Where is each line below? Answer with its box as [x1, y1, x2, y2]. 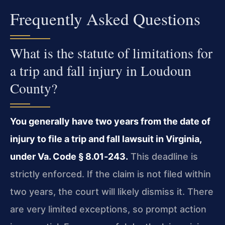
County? [10, 79, 57, 97]
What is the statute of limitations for [10, 44, 212, 62]
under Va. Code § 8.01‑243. [10, 151, 128, 162]
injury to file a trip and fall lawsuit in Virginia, [10, 134, 201, 144]
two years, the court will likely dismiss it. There [10, 186, 213, 197]
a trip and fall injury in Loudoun [10, 61, 191, 80]
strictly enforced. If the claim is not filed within [10, 169, 211, 179]
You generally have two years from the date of [10, 116, 210, 127]
